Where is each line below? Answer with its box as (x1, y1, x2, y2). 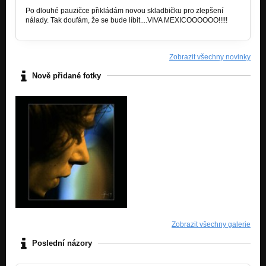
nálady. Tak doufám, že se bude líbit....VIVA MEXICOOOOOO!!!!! (26, 15, 227, 24)
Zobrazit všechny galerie (172, 220, 251, 229)
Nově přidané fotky (32, 71, 101, 81)
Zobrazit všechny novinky (169, 52, 251, 61)
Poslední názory (32, 239, 92, 248)
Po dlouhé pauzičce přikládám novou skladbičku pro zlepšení (26, 6, 223, 15)
